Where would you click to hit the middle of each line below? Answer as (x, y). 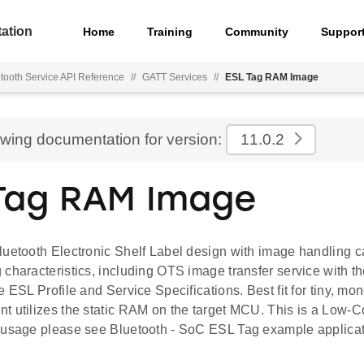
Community (257, 31)
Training (170, 31)
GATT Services (175, 77)
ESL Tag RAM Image (272, 77)
